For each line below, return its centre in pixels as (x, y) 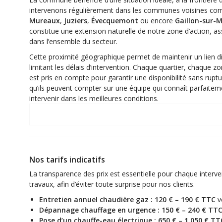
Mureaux (45, 20)
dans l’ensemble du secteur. (73, 41)
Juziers (76, 20)
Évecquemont (115, 20)
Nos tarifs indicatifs (67, 160)
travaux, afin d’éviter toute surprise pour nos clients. (112, 184)
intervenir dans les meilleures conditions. (94, 98)
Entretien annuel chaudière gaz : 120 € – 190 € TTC (127, 200)
